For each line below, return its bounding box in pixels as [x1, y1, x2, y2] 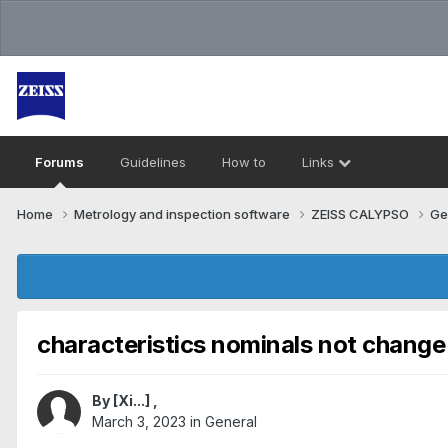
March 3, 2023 [92, 413, 186, 431]
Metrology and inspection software [74, 205, 293, 222]
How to [222, 154, 266, 170]
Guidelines [120, 154, 186, 170]
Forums [35, 154, 84, 170]
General [205, 413, 257, 431]
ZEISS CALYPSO [311, 205, 412, 222]
